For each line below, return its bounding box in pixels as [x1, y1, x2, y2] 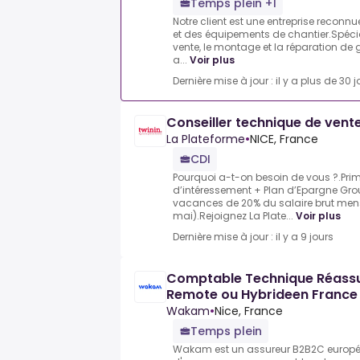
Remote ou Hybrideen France [166, 285, 358, 305]
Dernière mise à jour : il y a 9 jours [173, 230, 333, 244]
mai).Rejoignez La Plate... [173, 209, 293, 223]
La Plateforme [166, 131, 245, 148]
